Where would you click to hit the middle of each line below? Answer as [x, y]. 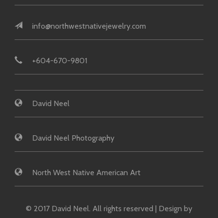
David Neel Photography [73, 138]
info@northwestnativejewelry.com [89, 26]
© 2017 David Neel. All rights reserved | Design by [109, 209]
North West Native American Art [86, 173]
